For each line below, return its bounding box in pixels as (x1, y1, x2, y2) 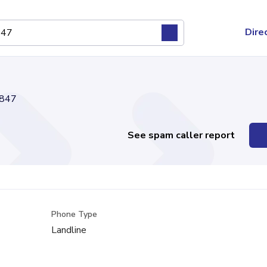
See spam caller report (128, 129, 235, 142)
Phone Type (51, 209, 98, 220)
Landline (51, 223, 87, 237)
